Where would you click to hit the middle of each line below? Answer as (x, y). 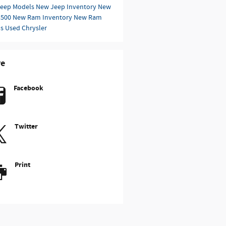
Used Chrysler (26, 28)
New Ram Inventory (43, 17)
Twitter (26, 126)
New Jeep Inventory (67, 7)
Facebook (28, 88)
